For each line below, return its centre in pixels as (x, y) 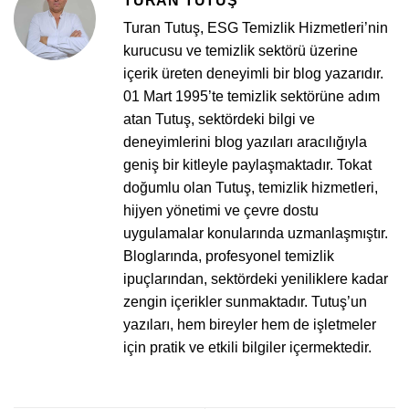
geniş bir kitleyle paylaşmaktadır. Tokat (247, 165)
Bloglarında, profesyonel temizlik (229, 257)
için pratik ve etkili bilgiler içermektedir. (247, 348)
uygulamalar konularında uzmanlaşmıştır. (256, 234)
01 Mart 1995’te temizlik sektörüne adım (252, 97)
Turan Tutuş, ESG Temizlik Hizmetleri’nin (256, 28)
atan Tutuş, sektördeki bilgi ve (219, 120)
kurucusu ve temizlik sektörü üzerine (241, 51)
